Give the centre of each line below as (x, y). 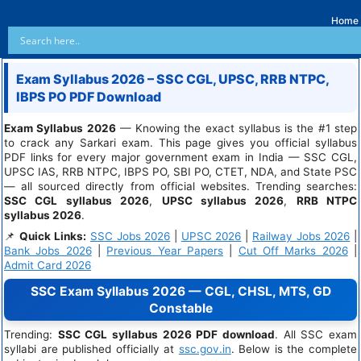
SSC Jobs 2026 (130, 236)
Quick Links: (53, 236)
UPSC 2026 (211, 236)
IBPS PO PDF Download (89, 97)
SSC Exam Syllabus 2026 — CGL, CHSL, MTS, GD (180, 291)
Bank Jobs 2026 (48, 251)
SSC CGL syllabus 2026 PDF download (166, 334)
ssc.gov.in (205, 349)
